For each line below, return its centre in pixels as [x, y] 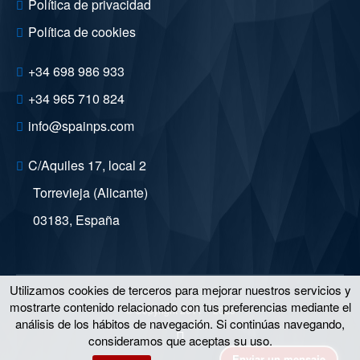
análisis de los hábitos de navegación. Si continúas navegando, [180, 323]
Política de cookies [82, 32]
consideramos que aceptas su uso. [180, 340]
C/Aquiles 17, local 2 [87, 166]
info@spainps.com [81, 126]
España [98, 220]
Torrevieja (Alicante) [90, 193]
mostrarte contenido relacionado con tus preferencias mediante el [180, 307]
